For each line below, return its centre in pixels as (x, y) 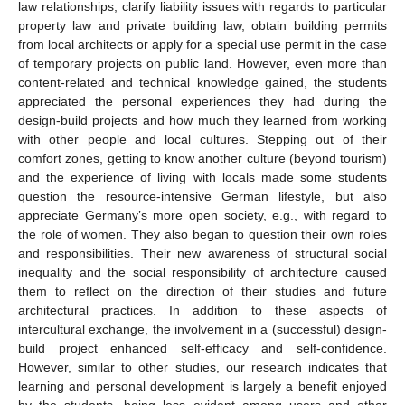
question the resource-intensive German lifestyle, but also (202, 197)
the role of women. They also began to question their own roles (202, 235)
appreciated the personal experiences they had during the (202, 102)
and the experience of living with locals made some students (202, 178)
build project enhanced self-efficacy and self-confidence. (202, 348)
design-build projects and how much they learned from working (202, 121)
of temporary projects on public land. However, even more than (202, 64)
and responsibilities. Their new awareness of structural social (202, 254)
